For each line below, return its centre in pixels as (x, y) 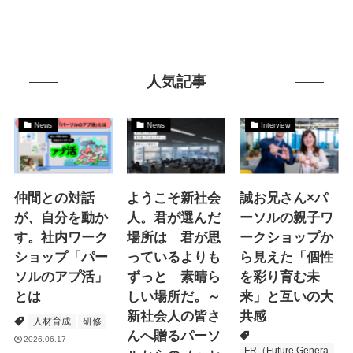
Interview (276, 125)
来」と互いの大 (287, 296)
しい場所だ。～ (174, 296)
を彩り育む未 (280, 277)
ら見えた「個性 (287, 257)
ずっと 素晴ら (174, 277)
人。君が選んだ (174, 217)
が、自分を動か (61, 217)
